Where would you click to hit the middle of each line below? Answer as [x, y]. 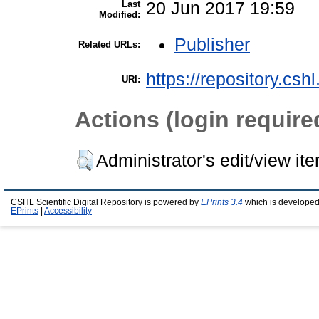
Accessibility [68, 210]
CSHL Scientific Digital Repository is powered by [106, 202]
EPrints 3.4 [222, 202]
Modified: [120, 15]
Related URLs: [109, 45]
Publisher [212, 44]
